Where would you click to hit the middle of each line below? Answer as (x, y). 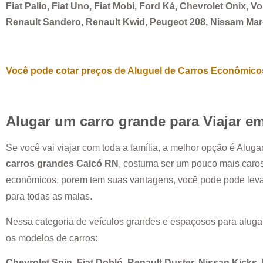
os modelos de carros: (53, 238)
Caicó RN (97, 164)
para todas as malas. (50, 197)
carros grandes (41, 164)
